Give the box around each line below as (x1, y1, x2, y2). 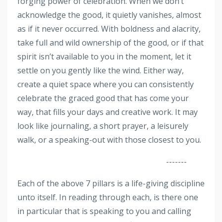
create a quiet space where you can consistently (17, 78, 194, 90)
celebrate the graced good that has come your (17, 92, 189, 104)
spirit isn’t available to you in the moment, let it (17, 51, 191, 62)
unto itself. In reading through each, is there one (17, 191, 198, 203)
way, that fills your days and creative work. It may (17, 106, 198, 117)
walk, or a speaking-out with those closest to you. (17, 134, 201, 145)
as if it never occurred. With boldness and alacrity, (17, 23, 201, 34)
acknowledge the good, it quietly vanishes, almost (17, 9, 201, 20)
